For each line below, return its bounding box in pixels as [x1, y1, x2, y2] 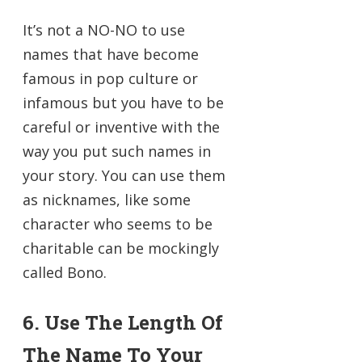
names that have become [23, 44, 199, 65]
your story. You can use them [23, 166, 225, 186]
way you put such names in [23, 141, 211, 162]
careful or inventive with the [23, 117, 220, 137]
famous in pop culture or [23, 69, 198, 89]
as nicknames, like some [23, 190, 191, 210]
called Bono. [23, 263, 107, 283]
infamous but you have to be [23, 93, 224, 113]
